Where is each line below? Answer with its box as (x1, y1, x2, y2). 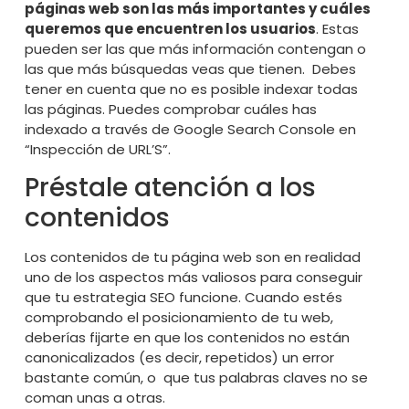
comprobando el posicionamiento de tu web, (24, 308, 333, 328)
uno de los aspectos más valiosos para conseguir (24, 267, 362, 288)
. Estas (315, 18, 359, 38)
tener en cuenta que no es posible (24, 79, 264, 99)
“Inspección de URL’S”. (24, 139, 171, 159)
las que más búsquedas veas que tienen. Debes (24, 58, 356, 79)
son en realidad (251, 247, 361, 267)
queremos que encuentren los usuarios (24, 18, 316, 38)
